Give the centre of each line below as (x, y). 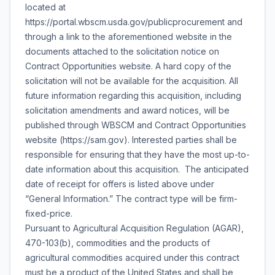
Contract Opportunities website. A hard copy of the (128, 66)
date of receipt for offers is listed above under (120, 184)
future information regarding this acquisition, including (133, 95)
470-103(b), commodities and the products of (118, 243)
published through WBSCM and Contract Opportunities (136, 125)
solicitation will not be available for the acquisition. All (132, 81)
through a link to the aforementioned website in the (129, 37)
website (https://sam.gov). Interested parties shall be (131, 140)
